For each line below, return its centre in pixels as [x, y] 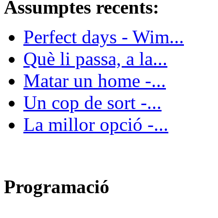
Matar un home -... [95, 81]
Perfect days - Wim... [104, 37]
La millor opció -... [96, 125]
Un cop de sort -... [92, 103]
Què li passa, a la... [95, 59]
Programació [57, 186]
